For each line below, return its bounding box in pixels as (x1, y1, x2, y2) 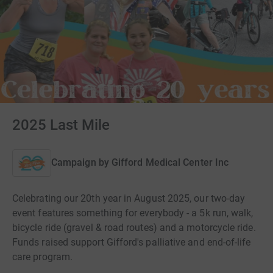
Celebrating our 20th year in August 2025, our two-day (12, 192, 246, 204)
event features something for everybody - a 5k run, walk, (12, 207, 253, 219)
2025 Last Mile (12, 116, 110, 133)
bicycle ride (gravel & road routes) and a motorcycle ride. (12, 221, 256, 233)
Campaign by (51, 157, 109, 169)
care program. (12, 250, 73, 263)
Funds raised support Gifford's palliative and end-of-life (12, 236, 251, 248)
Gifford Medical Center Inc (111, 157, 229, 169)
